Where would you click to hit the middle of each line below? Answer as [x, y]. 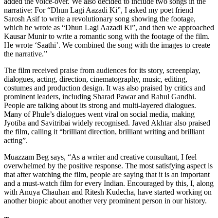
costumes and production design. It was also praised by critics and [105, 88]
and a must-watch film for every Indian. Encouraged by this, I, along [109, 183]
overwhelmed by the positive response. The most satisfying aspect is [108, 165]
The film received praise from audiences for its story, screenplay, [102, 70]
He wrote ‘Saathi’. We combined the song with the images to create [107, 45]
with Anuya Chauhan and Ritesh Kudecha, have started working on [108, 192]
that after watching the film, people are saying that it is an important [107, 174]
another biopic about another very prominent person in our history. [105, 200]
